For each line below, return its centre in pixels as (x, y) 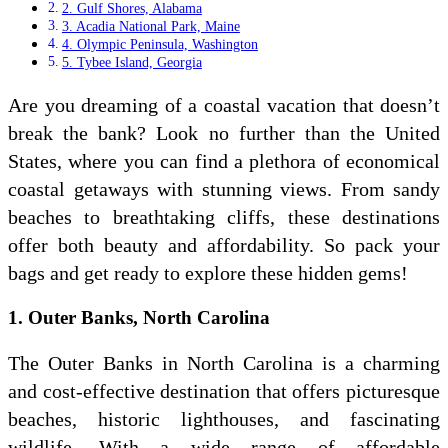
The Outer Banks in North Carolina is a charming (224, 363)
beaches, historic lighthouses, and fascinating (224, 419)
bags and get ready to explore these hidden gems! (208, 273)
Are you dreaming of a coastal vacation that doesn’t (224, 105)
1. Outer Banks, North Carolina (139, 318)
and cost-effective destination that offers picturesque (224, 391)
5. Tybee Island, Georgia (131, 62)
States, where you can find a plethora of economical (224, 161)
